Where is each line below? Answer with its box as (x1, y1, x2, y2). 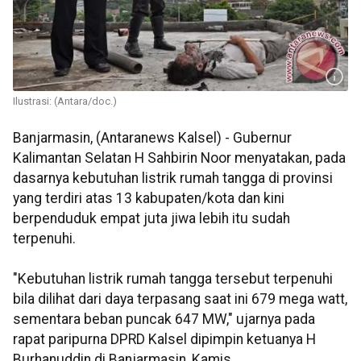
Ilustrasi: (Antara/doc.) (13, 95, 117, 108)
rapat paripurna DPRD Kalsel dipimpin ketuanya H (13, 331, 316, 348)
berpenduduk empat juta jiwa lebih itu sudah (13, 210, 290, 227)
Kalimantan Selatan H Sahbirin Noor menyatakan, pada (13, 150, 346, 167)
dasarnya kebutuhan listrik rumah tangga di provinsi (13, 170, 333, 187)
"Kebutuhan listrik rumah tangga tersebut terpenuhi (13, 271, 333, 288)
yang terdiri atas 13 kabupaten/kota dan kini (13, 190, 284, 207)
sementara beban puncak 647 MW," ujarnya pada (13, 311, 315, 328)
